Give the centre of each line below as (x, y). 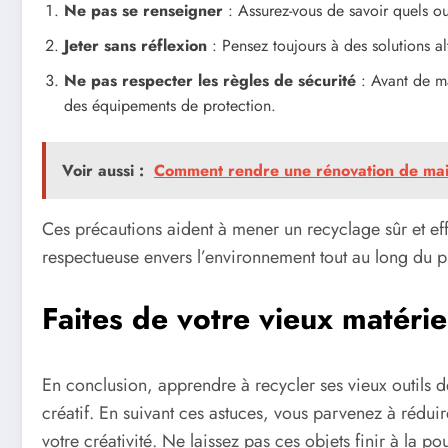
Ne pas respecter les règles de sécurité (210, 80)
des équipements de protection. (170, 105)
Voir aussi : (103, 170)
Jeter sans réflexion (135, 45)
